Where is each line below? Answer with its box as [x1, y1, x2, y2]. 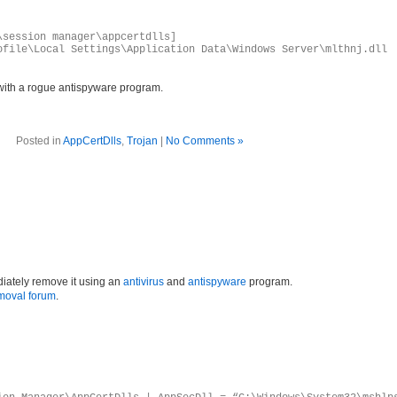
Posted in [16, 135, 63, 147]
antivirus [123, 276, 164, 288]
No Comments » [166, 135, 244, 147]
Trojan [127, 135, 158, 147]
